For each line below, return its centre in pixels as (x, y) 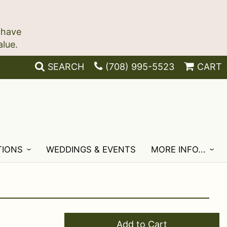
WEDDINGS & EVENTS (91, 149)
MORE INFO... (179, 149)
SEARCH (66, 67)
